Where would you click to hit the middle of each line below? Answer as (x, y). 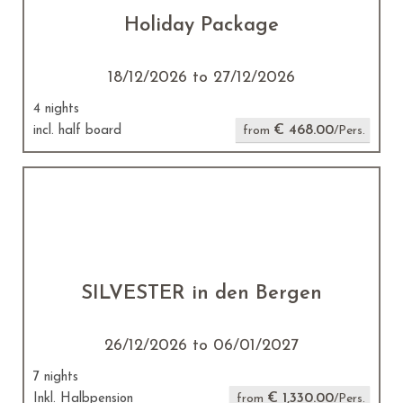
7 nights (56, 377)
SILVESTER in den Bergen (201, 294)
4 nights (56, 109)
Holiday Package (201, 26)
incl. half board (77, 131)
